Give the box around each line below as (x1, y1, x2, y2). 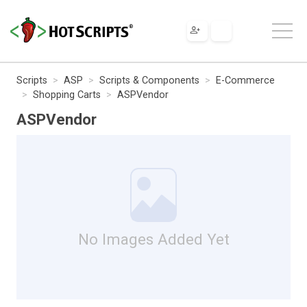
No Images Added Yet (77, 230, 230, 248)
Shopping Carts (33, 88, 101, 101)
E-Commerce (216, 74, 275, 86)
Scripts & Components (99, 74, 199, 86)
